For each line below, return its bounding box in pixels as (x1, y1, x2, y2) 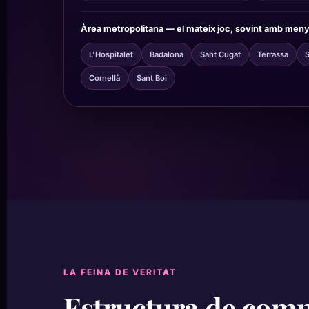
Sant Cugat (200, 49, 241, 59)
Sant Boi (137, 72, 167, 83)
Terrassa (257, 49, 288, 59)
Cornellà (89, 72, 120, 83)
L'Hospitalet (89, 49, 133, 59)
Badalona (150, 49, 183, 59)
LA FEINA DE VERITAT (63, 267, 177, 277)
